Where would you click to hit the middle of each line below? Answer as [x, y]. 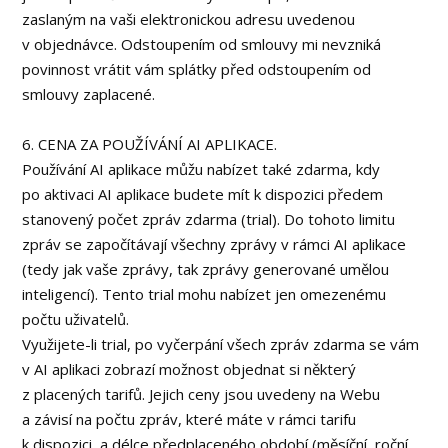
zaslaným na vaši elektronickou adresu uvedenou [189, 19]
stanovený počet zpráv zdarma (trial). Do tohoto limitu [209, 219]
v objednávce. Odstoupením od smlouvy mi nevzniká [202, 44]
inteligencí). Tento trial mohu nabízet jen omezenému [204, 294]
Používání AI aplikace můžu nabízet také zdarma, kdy [201, 169]
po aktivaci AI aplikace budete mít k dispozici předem [203, 194]
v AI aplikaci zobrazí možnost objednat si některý [189, 369]
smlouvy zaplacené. [89, 94]
